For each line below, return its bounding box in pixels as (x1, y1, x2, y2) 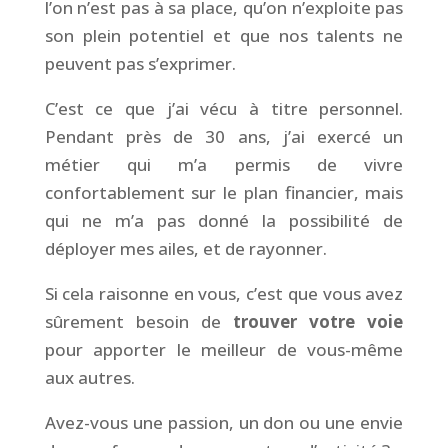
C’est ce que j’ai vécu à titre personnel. (44, 96, 404, 120)
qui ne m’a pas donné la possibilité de (44, 208, 404, 232)
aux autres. (44, 365, 135, 389)
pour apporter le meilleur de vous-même (44, 337, 404, 361)
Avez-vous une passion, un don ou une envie (44, 410, 404, 434)
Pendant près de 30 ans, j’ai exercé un (44, 124, 404, 148)
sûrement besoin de (44, 309, 234, 333)
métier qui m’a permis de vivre (44, 152, 404, 176)
